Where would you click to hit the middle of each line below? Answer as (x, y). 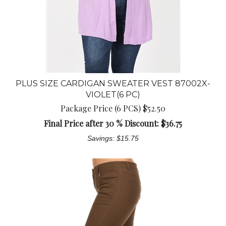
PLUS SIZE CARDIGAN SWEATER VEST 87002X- (113, 84)
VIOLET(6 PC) (113, 95)
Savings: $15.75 (113, 138)
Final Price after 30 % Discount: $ (105, 124)
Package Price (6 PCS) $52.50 (113, 108)
